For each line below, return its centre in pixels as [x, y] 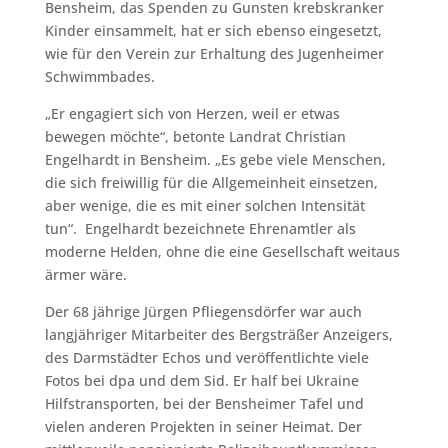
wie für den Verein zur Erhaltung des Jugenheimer [214, 53]
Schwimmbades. [99, 76]
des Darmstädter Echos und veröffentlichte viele [206, 357]
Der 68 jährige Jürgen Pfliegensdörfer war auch [203, 311]
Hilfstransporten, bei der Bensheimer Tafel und [204, 403]
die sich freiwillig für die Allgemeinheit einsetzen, [211, 182]
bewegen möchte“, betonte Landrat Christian [195, 136]
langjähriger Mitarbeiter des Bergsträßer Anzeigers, [218, 334]
